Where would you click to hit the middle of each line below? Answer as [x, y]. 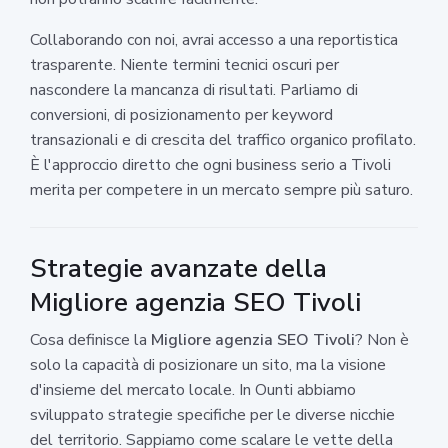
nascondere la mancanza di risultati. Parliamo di [194, 89]
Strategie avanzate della [178, 268]
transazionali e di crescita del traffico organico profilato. [223, 139]
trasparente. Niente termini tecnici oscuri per [184, 64]
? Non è [382, 339]
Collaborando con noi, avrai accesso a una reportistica [214, 39]
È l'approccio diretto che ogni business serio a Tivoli [210, 164]
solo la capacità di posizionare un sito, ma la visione [208, 364]
